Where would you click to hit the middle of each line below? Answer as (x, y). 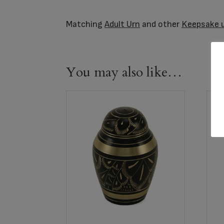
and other (161, 24)
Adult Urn (122, 24)
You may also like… (124, 72)
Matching (85, 24)
